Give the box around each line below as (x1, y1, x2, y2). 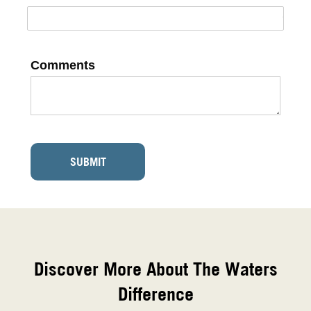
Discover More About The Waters (33, 258, 278, 280)
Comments (31, 58, 95, 72)
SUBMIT (69, 154, 106, 169)
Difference (117, 283, 194, 305)
